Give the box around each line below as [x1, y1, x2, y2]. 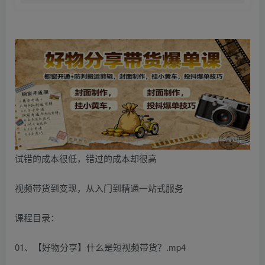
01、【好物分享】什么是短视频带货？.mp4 [15, 241, 186, 254]
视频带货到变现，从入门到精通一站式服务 [15, 182, 183, 195]
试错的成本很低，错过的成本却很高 [15, 152, 157, 165]
